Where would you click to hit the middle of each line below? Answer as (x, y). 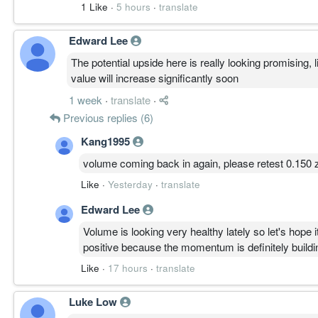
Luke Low (94, 301)
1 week (86, 99)
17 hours (128, 268)
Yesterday (130, 184)
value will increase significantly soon (155, 77)
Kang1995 (107, 141)
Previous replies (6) (107, 117)
